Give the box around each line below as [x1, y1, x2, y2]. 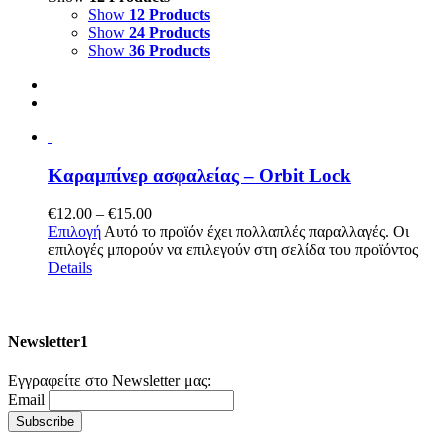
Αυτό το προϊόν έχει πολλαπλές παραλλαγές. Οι [104, 223, 409, 241]
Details [48, 259, 92, 277]
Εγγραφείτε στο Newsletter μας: [8, 371, 211, 389]
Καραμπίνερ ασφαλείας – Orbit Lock [48, 164, 351, 186]
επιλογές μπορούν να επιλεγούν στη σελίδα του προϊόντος [48, 241, 418, 259]
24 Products [129, 23, 210, 41]
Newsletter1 [8, 332, 88, 350]
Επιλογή [48, 223, 101, 241]
